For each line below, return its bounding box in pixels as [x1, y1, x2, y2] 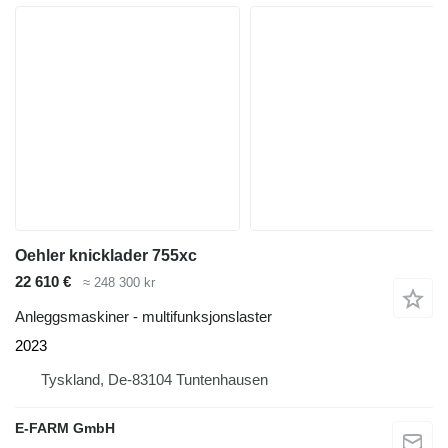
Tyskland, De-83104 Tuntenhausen [41, 370, 268, 388]
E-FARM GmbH [15, 419, 115, 436]
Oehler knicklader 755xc [15, 247, 197, 265]
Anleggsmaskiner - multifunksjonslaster [15, 307, 272, 325]
